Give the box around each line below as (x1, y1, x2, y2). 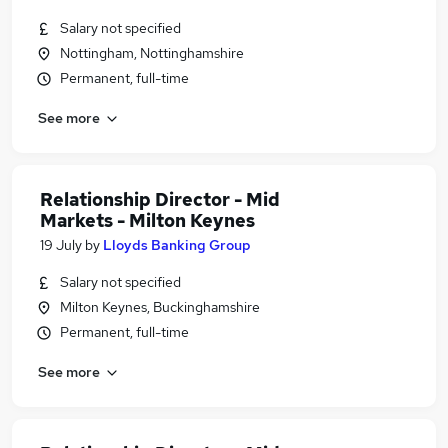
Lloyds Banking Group (103, 236, 251, 254)
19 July (40, 236, 82, 254)
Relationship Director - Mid (40, 188, 280, 211)
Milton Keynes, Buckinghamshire (60, 298, 260, 316)
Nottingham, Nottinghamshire (60, 44, 244, 62)
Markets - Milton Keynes (40, 209, 255, 232)
